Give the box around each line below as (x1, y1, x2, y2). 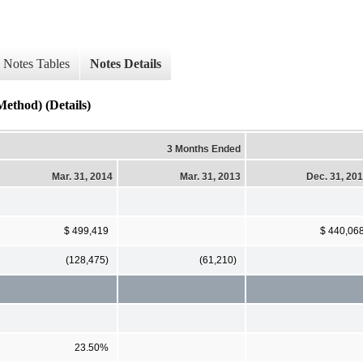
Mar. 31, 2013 (180, 170, 241, 182)
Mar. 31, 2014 (52, 170, 113, 182)
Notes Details (90, 57, 161, 71)
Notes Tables (3, 57, 70, 71)
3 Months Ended (167, 143, 241, 155)
